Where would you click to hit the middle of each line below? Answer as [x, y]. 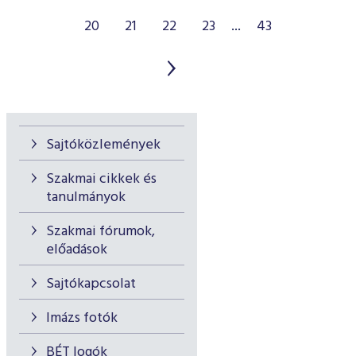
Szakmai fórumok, [101, 232]
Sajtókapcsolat [91, 284]
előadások [77, 250]
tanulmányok [86, 197]
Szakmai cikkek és [101, 179]
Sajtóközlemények [103, 145]
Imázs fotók [82, 318]
